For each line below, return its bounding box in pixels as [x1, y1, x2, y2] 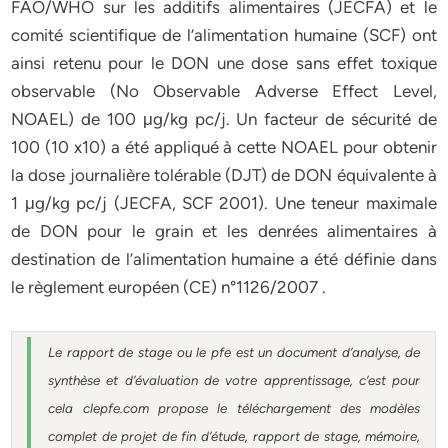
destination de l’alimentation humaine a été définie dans [11, 249, 437, 269]
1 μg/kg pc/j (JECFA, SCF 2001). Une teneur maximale [11, 193, 437, 213]
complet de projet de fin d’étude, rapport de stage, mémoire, [48, 428, 421, 444]
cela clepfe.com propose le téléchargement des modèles [48, 400, 421, 416]
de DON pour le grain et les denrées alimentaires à [11, 221, 437, 241]
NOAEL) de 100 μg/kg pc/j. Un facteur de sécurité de [11, 109, 437, 129]
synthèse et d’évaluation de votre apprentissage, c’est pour [48, 372, 421, 388]
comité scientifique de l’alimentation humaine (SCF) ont [11, 25, 437, 45]
